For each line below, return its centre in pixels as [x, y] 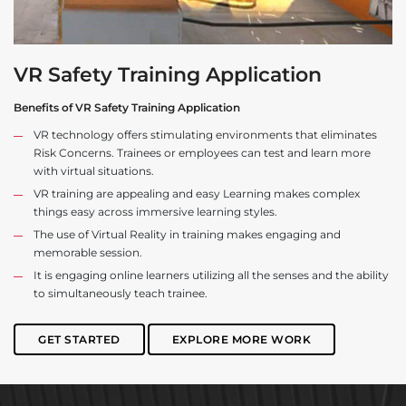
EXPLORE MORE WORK [241, 339]
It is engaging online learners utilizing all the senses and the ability [211, 275]
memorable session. [88, 253]
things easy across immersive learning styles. [155, 212]
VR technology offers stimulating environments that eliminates [205, 135]
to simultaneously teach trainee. [121, 294]
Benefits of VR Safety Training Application [127, 108]
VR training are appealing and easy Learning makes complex [197, 194]
